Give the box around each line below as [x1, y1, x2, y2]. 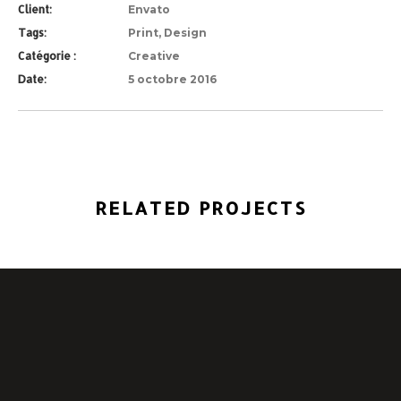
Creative [128, 49, 180, 63]
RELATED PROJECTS [94, 196, 307, 219]
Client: [18, 3, 52, 16]
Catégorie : [18, 49, 76, 63]
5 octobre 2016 [128, 73, 217, 86]
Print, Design [128, 26, 207, 39]
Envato [128, 3, 170, 16]
